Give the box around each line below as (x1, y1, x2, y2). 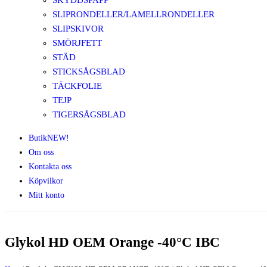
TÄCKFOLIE (52, 81, 102, 91)
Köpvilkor (29, 176, 63, 185)
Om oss (29, 148, 54, 157)
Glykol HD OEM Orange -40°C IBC (5, 234, 220, 250)
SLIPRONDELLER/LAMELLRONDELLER (52, 10, 215, 19)
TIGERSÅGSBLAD (52, 110, 126, 119)
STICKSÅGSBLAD (52, 67, 125, 76)
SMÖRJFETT (52, 38, 102, 48)
